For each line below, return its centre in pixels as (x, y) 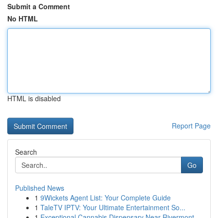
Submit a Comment (39, 6)
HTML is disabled (34, 98)
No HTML (23, 18)
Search (26, 152)
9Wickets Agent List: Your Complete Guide (106, 198)
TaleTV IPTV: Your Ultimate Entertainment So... (113, 207)
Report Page (191, 126)
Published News (40, 188)
